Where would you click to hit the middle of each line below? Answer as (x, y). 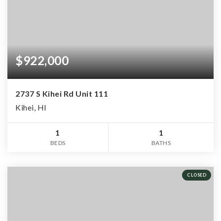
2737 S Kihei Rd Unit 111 (62, 93)
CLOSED (197, 175)
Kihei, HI (31, 107)
